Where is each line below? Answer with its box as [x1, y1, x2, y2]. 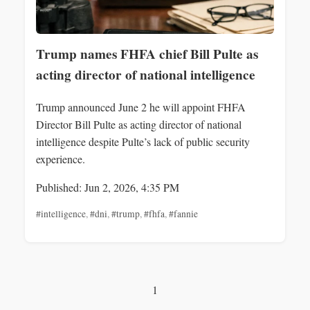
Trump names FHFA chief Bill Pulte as [36, 44, 258, 64]
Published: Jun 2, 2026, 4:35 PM [36, 180, 179, 195]
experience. [36, 152, 85, 167]
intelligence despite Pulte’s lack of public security [36, 134, 250, 149]
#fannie [169, 208, 198, 221]
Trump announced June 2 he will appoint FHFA [36, 100, 246, 115]
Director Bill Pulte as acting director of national [36, 117, 241, 132]
